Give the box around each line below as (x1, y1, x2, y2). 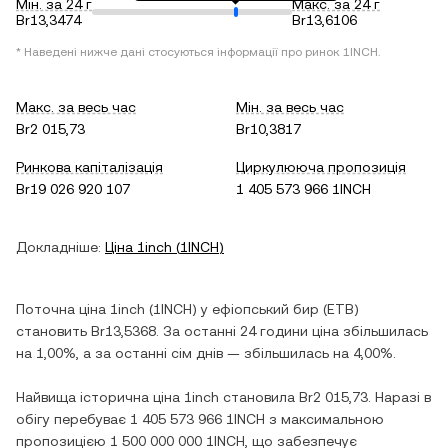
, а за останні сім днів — (76, 345, 244, 361)
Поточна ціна (16, 301, 110, 317)
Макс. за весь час (16, 99, 136, 115)
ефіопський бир (212, 301, 319, 317)
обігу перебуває (16, 411, 130, 427)
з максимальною (265, 411, 384, 427)
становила (219, 389, 299, 405)
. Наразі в (368, 389, 431, 405)
